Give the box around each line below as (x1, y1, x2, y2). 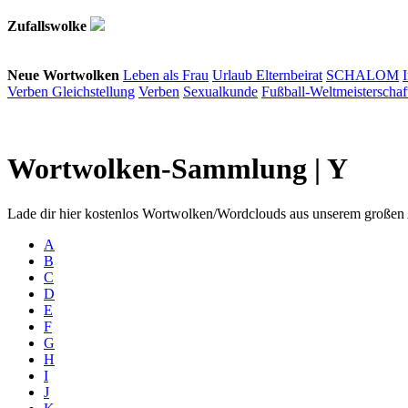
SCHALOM (326, 67, 399, 83)
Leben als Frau (123, 67, 209, 83)
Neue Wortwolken (7, 67, 119, 83)
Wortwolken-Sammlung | (7, 152, 327, 186)
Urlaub (212, 67, 256, 83)
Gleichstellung (52, 84, 135, 99)
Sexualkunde (183, 84, 258, 99)
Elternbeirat (256, 67, 322, 83)
